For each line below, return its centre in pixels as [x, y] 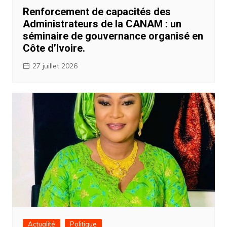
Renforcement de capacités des [97, 11]
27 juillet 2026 [55, 66]
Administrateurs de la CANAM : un [102, 24]
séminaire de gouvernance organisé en [113, 36]
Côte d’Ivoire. [54, 48]
